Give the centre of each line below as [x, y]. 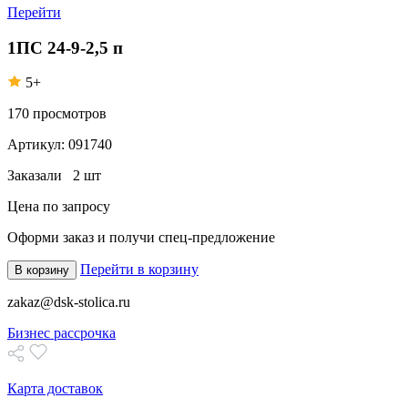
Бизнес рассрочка [61, 333]
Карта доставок [55, 389]
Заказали [40, 176]
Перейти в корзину [139, 270]
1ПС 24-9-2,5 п [65, 47]
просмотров [70, 114]
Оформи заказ [52, 238]
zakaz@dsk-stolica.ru [69, 302]
